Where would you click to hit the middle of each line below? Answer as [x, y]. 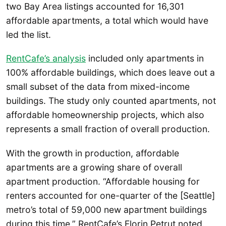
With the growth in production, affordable [93, 153]
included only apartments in [145, 59]
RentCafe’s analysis [46, 59]
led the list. [29, 35]
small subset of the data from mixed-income [98, 87]
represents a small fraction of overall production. [108, 129]
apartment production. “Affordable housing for [103, 181]
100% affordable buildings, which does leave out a [110, 73]
